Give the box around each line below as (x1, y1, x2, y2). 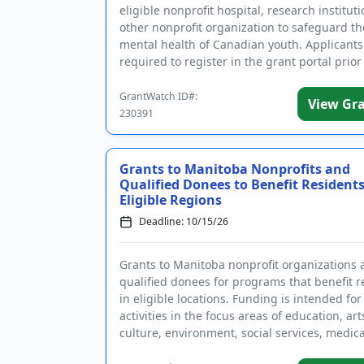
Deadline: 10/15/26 (139, 214, 228, 228)
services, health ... (119, 342, 218, 357)
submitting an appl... (119, 71, 234, 86)
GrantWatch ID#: (119, 89, 197, 103)
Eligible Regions (119, 191, 222, 209)
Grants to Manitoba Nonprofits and (119, 160, 350, 178)
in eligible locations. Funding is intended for (119, 291, 362, 306)
